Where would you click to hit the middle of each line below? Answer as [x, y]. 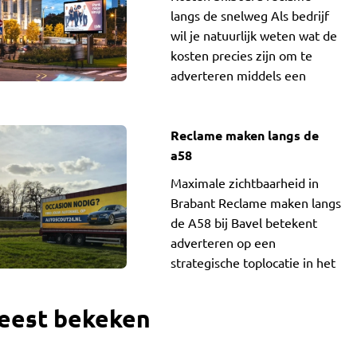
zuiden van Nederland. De [243, 282]
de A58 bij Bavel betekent [243, 222]
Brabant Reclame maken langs [255, 202]
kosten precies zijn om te [241, 55]
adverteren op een [223, 242]
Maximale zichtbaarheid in [244, 182]
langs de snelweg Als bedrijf [249, 15]
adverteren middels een [238, 75]
